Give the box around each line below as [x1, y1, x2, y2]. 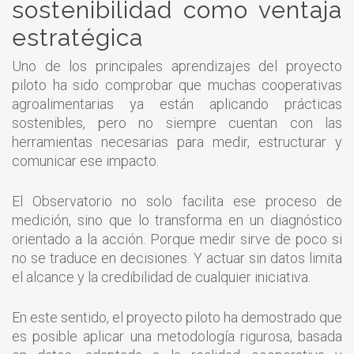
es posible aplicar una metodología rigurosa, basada [12, 327, 342, 345]
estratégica [12, 23, 143, 51]
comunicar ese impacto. [12, 152, 159, 169]
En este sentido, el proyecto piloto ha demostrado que [12, 308, 342, 326]
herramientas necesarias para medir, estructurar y [12, 133, 342, 150]
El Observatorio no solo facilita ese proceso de [12, 192, 342, 209]
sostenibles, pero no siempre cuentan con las [12, 114, 342, 131]
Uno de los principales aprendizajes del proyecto [12, 57, 342, 74]
